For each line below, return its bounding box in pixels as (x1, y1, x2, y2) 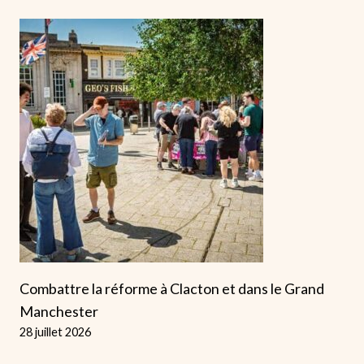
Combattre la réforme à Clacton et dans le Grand (19, 279, 324, 297)
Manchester (19, 301, 98, 320)
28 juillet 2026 (19, 324, 91, 339)
